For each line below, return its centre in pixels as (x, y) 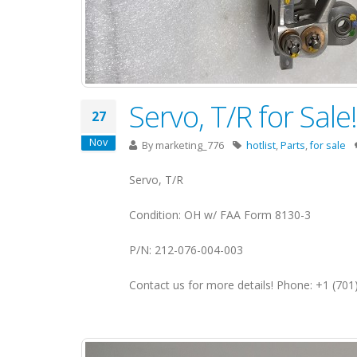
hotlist (261, 145)
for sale (328, 145)
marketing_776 (190, 145)
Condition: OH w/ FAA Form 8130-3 (220, 215)
